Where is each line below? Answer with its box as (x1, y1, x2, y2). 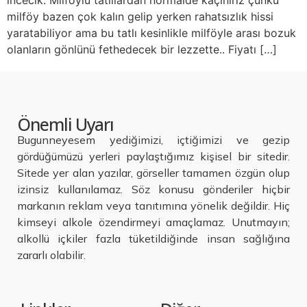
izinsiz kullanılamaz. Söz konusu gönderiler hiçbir (17, 182, 290, 196)
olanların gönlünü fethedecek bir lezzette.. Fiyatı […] (7, 42, 277, 56)
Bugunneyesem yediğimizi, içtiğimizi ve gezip (17, 133, 290, 147)
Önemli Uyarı (17, 112, 114, 136)
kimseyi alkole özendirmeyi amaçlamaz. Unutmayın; (17, 215, 290, 229)
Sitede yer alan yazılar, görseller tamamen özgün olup (17, 166, 290, 180)
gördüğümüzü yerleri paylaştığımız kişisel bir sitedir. (17, 149, 290, 163)
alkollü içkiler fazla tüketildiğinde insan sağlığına (17, 232, 290, 245)
